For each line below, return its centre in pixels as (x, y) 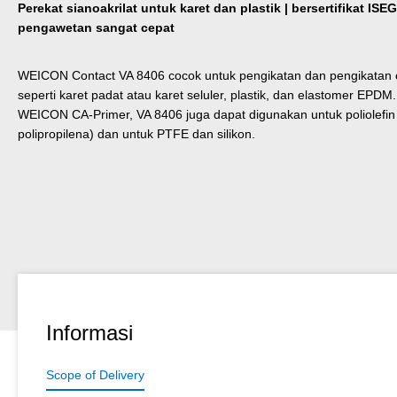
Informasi (90, 332)
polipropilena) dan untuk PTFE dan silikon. (136, 133)
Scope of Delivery (95, 374)
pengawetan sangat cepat (96, 27)
